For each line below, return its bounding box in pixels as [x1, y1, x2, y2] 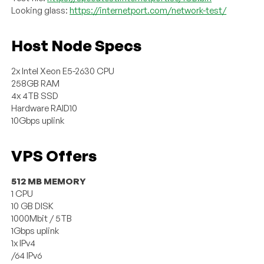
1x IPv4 [11, 237, 36, 249]
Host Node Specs [11, 35, 142, 55]
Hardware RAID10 [11, 102, 78, 114]
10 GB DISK [11, 200, 54, 212]
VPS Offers [11, 146, 97, 165]
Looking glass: [11, 4, 70, 16]
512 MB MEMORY [11, 175, 87, 187]
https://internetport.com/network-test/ [70, 4, 227, 16]
